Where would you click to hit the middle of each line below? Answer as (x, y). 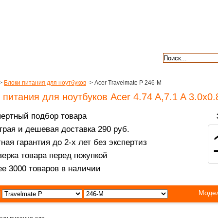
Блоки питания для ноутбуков (45, 83)
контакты (69, 57)
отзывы (126, 57)
